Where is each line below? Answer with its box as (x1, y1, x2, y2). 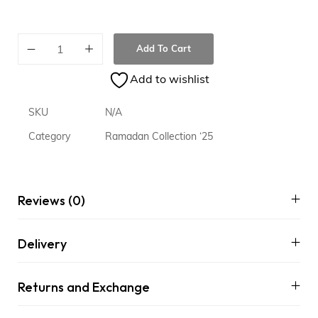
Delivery (18, 236, 67, 253)
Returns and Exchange (18, 279, 150, 296)
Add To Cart (136, 45, 191, 55)
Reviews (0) (18, 192, 85, 209)
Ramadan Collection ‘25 (105, 132, 213, 143)
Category (28, 132, 70, 143)
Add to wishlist (130, 75, 209, 87)
